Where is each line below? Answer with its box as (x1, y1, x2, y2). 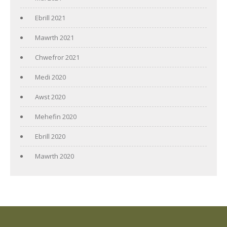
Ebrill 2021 (35, 13, 65, 22)
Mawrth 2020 (35, 151, 74, 161)
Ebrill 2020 (35, 131, 65, 141)
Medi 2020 (35, 72, 66, 82)
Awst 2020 (35, 92, 65, 101)
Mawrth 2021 (35, 32, 74, 42)
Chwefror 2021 (35, 52, 80, 62)
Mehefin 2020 (35, 111, 77, 121)
